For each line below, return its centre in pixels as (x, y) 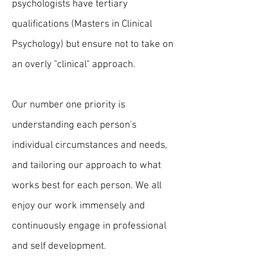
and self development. (59, 246)
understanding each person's (74, 125)
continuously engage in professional (89, 226)
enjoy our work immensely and (78, 206)
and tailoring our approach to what (86, 166)
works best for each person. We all (87, 186)
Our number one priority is (69, 105)
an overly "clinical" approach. (74, 65)
